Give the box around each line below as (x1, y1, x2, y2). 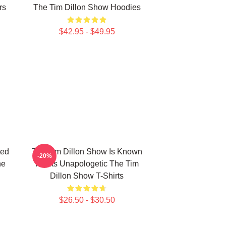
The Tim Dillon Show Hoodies (33, 3, 141, 12)
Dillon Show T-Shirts (50, 172, 124, 180)
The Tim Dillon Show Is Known (31, 147, 142, 156)
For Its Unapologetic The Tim (35, 159, 139, 168)
